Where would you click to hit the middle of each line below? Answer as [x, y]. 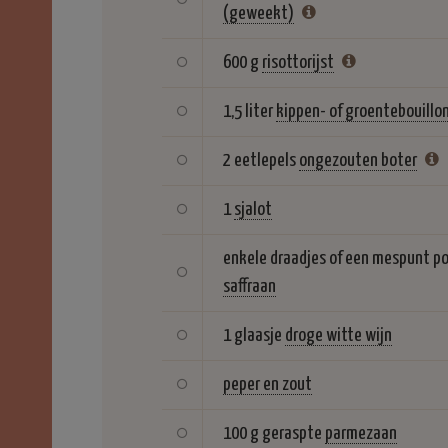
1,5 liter [248, 112]
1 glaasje [252, 336]
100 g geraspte [272, 434]
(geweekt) [258, 14]
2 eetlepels [259, 161]
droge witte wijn [338, 336]
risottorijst [298, 63]
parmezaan [361, 434]
